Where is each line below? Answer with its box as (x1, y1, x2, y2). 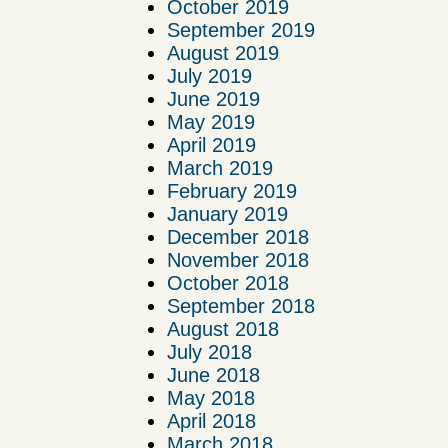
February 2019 (167, 180, 297, 203)
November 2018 (167, 249, 309, 272)
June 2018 (167, 364, 260, 387)
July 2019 (167, 65, 252, 88)
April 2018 (167, 410, 256, 433)
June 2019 (167, 88, 260, 111)
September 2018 (167, 295, 315, 318)
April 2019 (167, 134, 256, 157)
